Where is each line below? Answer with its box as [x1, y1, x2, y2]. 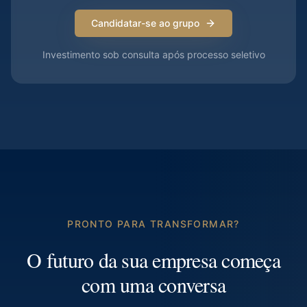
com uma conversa [82, 271, 225, 298]
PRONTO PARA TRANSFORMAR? [67, 218, 240, 230]
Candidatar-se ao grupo [91, 17, 199, 29]
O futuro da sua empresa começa [27, 246, 280, 273]
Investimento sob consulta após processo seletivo [42, 49, 265, 60]
